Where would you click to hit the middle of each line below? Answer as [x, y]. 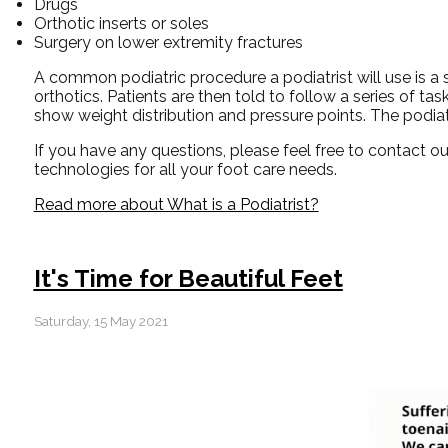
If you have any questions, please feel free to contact [231, 150]
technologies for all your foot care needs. [185, 169]
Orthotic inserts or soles [121, 23]
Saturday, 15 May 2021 [100, 320]
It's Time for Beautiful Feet [188, 278]
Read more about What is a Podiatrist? [176, 204]
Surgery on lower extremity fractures [168, 42]
